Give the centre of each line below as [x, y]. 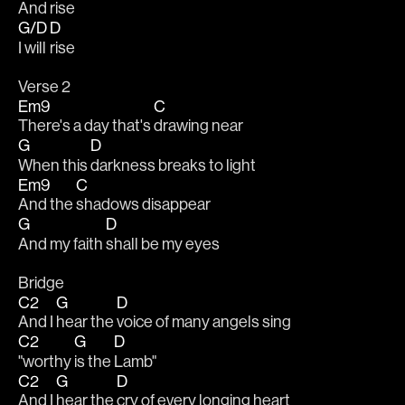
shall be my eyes [163, 243]
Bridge [41, 282]
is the [94, 361]
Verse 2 [44, 87]
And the [47, 204]
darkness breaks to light [173, 165]
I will [33, 47]
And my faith [62, 243]
